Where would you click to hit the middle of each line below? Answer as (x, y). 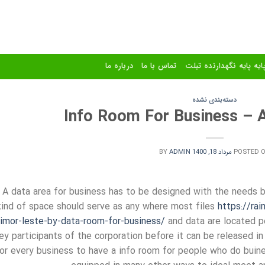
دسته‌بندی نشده (215, 100)
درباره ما (119, 66)
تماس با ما (159, 66)
